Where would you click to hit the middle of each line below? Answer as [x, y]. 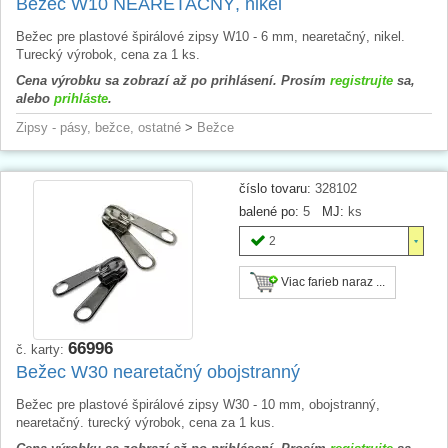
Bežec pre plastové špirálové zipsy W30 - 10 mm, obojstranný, [198, 404]
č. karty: [42, 349]
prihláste [81, 98]
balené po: [269, 211]
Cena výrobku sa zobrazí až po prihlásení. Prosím [173, 80]
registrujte [361, 80]
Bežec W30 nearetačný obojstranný [158, 371]
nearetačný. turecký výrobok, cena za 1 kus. [145, 422]
